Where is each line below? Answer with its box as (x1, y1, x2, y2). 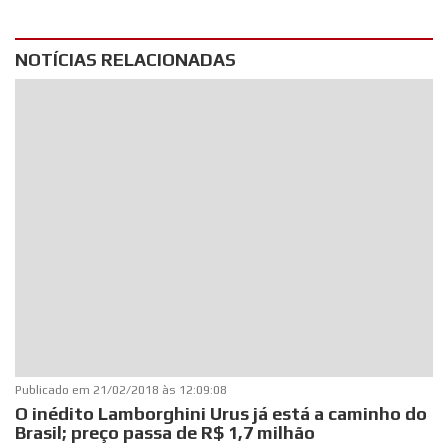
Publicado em (15, 383, 94, 398)
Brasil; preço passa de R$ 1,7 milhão (15, 422, 316, 444)
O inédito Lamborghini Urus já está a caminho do (15, 403, 428, 425)
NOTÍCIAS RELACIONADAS (15, 48, 237, 70)
